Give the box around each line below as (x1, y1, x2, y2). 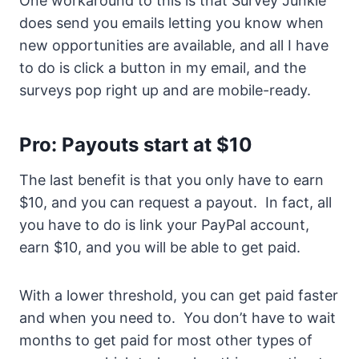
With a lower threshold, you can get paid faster (19, 287, 338, 305)
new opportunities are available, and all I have (19, 37, 329, 54)
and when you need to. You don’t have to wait (19, 309, 336, 327)
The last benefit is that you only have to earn (19, 171, 324, 189)
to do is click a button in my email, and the (19, 59, 306, 77)
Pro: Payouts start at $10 (19, 133, 252, 157)
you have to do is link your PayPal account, (19, 216, 309, 234)
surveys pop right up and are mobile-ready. (19, 82, 311, 99)
